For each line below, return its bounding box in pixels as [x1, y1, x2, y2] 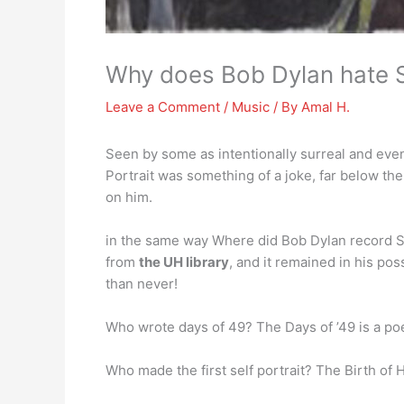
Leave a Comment [106, 98, 220, 115]
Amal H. [301, 98, 350, 115]
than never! [106, 275, 178, 292]
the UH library [139, 253, 229, 271]
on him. [106, 188, 152, 206]
